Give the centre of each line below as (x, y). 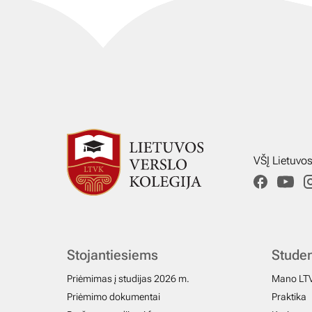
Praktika (289, 297)
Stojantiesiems (112, 255)
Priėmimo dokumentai (114, 297)
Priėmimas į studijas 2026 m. (128, 279)
